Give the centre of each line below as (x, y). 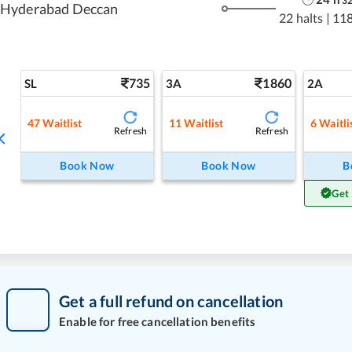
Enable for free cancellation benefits (158, 322)
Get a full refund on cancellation (171, 301)
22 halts (301, 18)
